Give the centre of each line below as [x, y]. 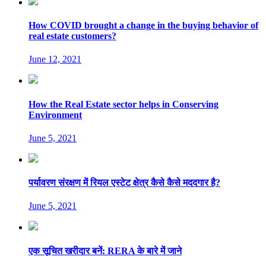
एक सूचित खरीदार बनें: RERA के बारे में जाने [105, 251]
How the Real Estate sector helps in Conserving [123, 104]
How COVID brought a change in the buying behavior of [143, 26]
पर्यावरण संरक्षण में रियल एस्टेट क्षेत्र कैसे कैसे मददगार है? [124, 183]
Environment [55, 115]
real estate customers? [72, 36]
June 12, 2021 [55, 59]
